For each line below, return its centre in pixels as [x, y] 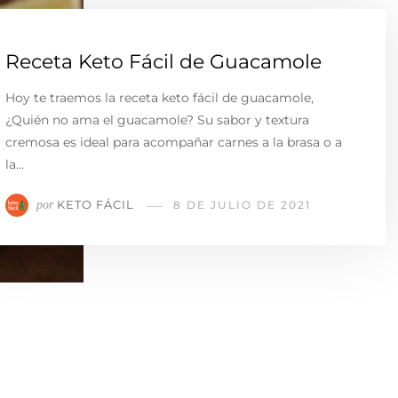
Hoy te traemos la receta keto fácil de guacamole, [159, 98]
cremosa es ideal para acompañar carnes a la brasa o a [174, 142]
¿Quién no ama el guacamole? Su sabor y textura [157, 120]
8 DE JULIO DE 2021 [242, 205]
